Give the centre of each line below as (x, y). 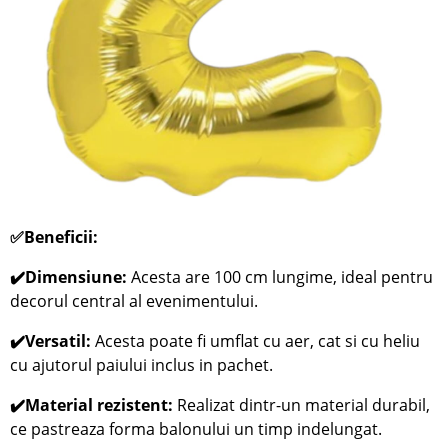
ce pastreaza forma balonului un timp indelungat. (196, 428)
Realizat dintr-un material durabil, (304, 404)
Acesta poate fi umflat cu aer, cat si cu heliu (258, 340)
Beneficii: (63, 236)
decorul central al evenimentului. (134, 300)
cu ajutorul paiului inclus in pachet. (142, 364)
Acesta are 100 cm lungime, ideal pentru (282, 276)
